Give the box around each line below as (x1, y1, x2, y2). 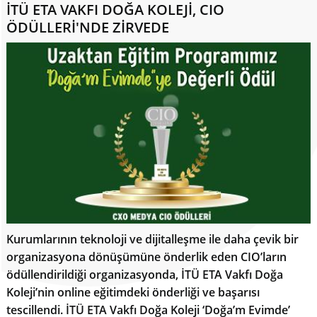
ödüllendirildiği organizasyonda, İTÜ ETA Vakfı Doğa (6, 266, 283, 282)
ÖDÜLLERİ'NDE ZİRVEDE (6, 18, 169, 38)
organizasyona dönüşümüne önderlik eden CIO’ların (6, 248, 287, 265)
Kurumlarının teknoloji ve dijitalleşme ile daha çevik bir (6, 231, 299, 247)
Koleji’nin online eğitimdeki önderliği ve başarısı (6, 284, 260, 300)
